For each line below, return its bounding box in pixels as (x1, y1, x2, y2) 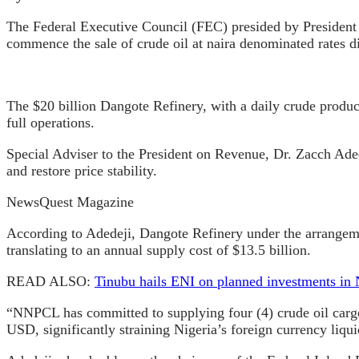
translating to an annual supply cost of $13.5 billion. (6, 241, 311, 258)
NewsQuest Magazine (6, 193, 134, 210)
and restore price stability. (6, 162, 157, 179)
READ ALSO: (6, 272, 95, 289)
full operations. (6, 114, 95, 131)
